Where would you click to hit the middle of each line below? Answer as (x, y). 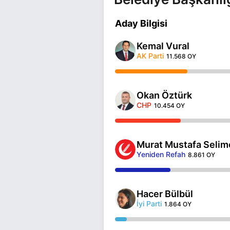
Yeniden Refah (161, 154)
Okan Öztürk (164, 95)
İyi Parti (149, 203)
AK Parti (150, 55)
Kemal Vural (163, 46)
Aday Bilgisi (141, 23)
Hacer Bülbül (165, 194)
